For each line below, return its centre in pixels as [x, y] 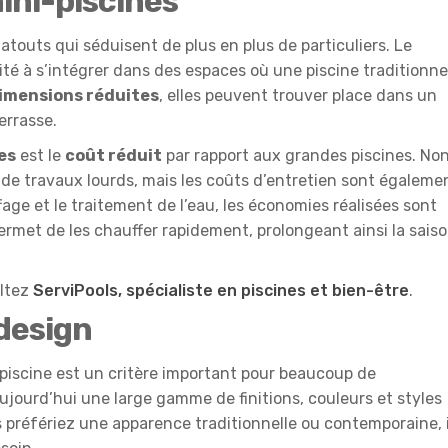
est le [40, 155]
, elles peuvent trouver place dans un [298, 95]
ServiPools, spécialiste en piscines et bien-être [221, 290]
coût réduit [113, 155]
